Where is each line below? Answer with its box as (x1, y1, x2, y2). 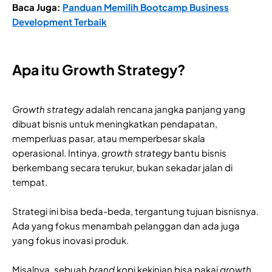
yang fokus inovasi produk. (12, 234, 129, 246)
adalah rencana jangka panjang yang (84, 103, 245, 115)
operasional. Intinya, (12, 146, 101, 158)
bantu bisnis (174, 146, 226, 158)
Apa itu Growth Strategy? (12, 60, 185, 78)
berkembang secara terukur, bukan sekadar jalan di (12, 161, 233, 173)
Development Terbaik (12, 15, 107, 27)
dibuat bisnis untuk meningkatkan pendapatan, (12, 117, 217, 129)
